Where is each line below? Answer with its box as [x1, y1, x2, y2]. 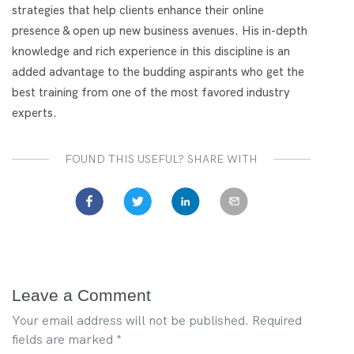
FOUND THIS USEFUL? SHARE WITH [65, 151, 258, 166]
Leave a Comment [12, 285, 151, 304]
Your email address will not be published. [12, 311, 249, 329]
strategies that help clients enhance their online [12, 2, 264, 18]
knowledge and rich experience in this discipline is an [12, 43, 290, 59]
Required [252, 311, 302, 329]
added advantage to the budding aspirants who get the [12, 63, 304, 80]
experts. [12, 104, 57, 121]
